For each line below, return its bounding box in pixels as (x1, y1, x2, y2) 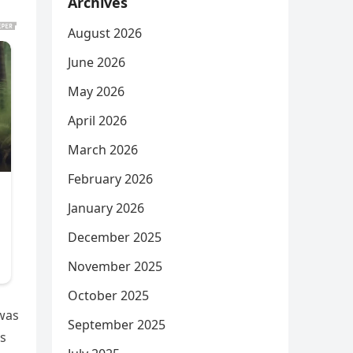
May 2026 (68, 83, 124, 100)
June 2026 (68, 54, 125, 71)
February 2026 (68, 170, 153, 188)
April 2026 (68, 112, 127, 129)
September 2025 (68, 316, 165, 333)
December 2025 (68, 229, 162, 246)
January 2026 (68, 199, 144, 217)
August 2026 (68, 24, 142, 42)
